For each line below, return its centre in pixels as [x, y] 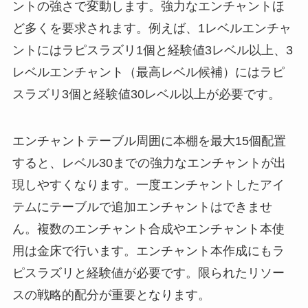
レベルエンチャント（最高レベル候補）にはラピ [148, 72]
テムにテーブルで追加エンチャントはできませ [142, 207]
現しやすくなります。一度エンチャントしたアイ [148, 185]
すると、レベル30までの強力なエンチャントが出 [149, 163]
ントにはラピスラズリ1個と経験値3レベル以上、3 [152, 50]
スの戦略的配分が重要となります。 [111, 295]
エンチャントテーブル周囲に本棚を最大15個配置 [149, 141]
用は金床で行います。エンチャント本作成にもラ [148, 251]
